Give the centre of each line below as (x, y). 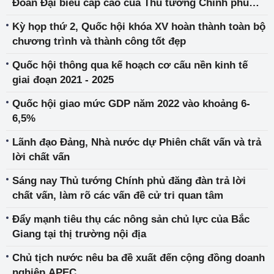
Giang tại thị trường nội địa (79, 234)
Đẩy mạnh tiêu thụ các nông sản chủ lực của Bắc (131, 220)
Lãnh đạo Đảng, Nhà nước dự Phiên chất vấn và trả (137, 143)
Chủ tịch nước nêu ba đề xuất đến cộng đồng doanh (139, 258)
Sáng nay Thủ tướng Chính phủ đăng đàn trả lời (129, 181)
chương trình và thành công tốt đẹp (99, 42)
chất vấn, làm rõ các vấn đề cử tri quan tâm (118, 196)
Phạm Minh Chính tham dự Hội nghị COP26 (117, 18)
